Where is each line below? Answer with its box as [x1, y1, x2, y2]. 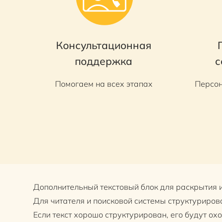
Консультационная [55, 38, 152, 52]
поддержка [75, 54, 133, 67]
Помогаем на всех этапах [55, 78, 153, 89]
